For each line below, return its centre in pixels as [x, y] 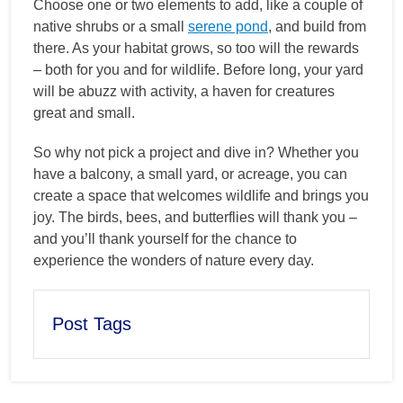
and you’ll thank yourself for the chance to [165, 238]
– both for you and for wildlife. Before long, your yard [198, 69]
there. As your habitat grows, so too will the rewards [196, 48]
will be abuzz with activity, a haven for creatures [184, 91]
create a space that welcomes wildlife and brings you [201, 195]
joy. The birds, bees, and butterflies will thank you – [195, 217]
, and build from [317, 26]
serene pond [228, 26]
